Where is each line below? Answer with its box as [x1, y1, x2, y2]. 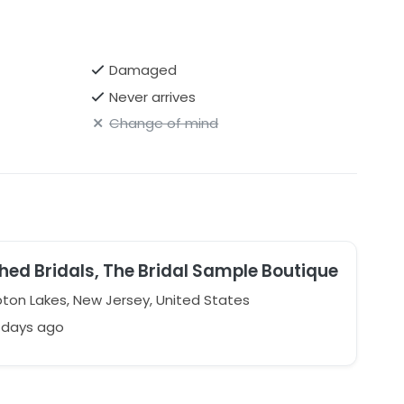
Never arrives [109, 87, 197, 106]
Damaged [109, 60, 178, 80]
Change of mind [109, 114, 219, 133]
